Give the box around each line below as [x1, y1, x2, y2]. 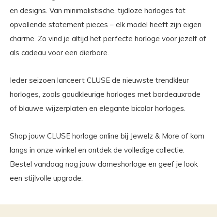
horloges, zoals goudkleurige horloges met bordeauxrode [10, 90, 201, 99]
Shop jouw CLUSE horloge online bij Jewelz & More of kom [10, 131, 204, 141]
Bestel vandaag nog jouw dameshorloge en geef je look [10, 159, 198, 169]
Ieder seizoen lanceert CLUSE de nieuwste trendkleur [10, 76, 189, 85]
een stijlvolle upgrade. [10, 173, 83, 183]
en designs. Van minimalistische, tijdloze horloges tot [10, 6, 186, 15]
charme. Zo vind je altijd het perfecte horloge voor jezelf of [10, 34, 206, 44]
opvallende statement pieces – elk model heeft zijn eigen [10, 20, 201, 30]
